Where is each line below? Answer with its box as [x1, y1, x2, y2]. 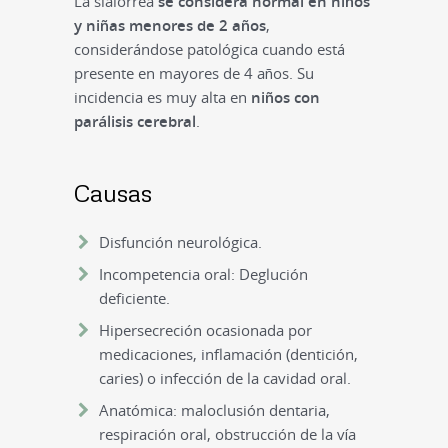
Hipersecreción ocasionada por [98, 320, 312, 341]
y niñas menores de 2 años [73, 15, 266, 36]
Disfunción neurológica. [98, 232, 262, 253]
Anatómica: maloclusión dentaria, [98, 400, 330, 421]
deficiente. [98, 288, 170, 309]
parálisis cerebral [73, 111, 196, 132]
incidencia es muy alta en [73, 87, 251, 108]
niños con [250, 87, 320, 108]
